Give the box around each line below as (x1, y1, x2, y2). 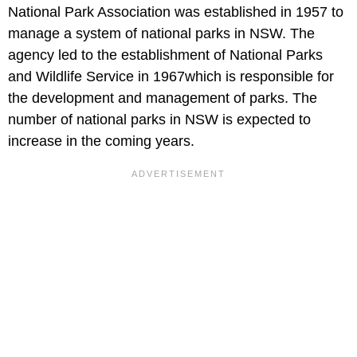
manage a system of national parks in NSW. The (8, 25, 315, 41)
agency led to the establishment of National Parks (8, 47, 323, 63)
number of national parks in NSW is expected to (8, 112, 311, 127)
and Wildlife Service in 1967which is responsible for (8, 69, 334, 84)
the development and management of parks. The (8, 90, 317, 106)
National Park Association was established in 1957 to (8, 4, 343, 20)
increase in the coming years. (8, 133, 194, 149)
